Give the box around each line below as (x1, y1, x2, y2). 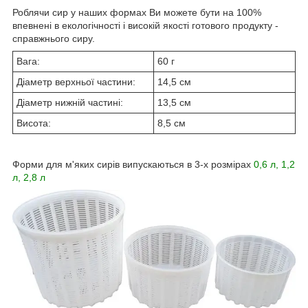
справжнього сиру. (12, 32, 95, 44)
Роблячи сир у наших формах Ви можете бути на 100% (12, 6, 261, 18)
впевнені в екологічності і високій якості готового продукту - (12, 19, 278, 31)
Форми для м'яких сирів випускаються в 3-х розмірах (12, 158, 254, 170)
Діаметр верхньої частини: (16, 76, 135, 87)
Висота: (16, 117, 51, 129)
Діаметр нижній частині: (16, 96, 123, 108)
